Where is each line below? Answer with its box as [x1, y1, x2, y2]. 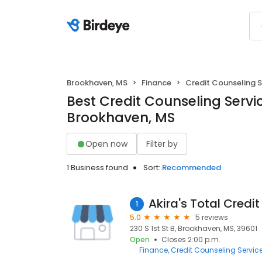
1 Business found [67, 162, 128, 173]
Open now [85, 137, 127, 150]
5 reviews [195, 212, 228, 222]
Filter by [146, 137, 178, 150]
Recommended [162, 162, 221, 173]
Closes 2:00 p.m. [161, 235, 220, 244]
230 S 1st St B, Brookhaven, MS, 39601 [130, 223, 257, 233]
